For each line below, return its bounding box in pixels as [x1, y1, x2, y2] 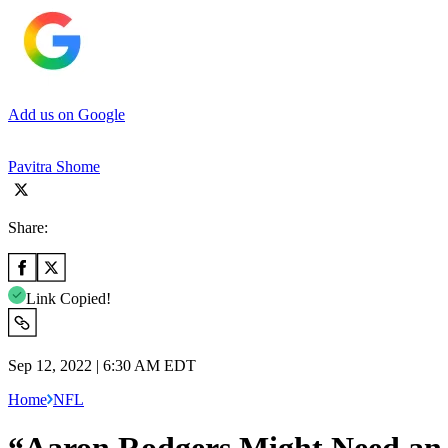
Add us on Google [8, 105, 125, 123]
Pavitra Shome [8, 157, 100, 175]
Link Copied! [26, 289, 111, 307]
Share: [8, 218, 48, 236]
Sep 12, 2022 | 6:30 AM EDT [8, 356, 196, 374]
